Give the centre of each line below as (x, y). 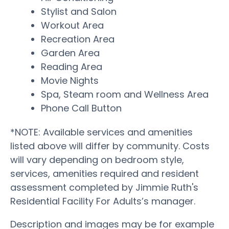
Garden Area (70, 53)
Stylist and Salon (79, 11)
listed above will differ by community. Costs (110, 146)
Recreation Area (78, 39)
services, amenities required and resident (105, 173)
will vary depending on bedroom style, (97, 159)
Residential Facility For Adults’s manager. (103, 201)
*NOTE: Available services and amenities (101, 132)
